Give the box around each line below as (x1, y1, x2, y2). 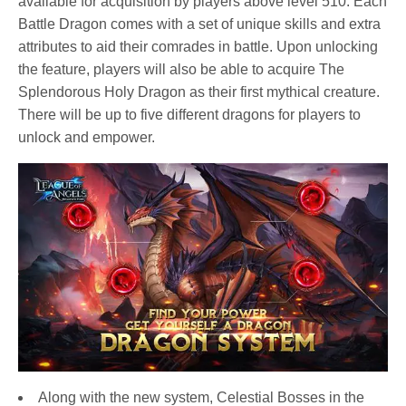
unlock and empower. (18, 130, 155, 146)
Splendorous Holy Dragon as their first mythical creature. (18, 84, 380, 101)
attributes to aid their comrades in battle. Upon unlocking (18, 39, 378, 55)
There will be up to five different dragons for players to (18, 107, 361, 123)
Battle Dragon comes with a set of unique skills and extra (18, 16, 381, 33)
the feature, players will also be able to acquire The (18, 62, 344, 78)
